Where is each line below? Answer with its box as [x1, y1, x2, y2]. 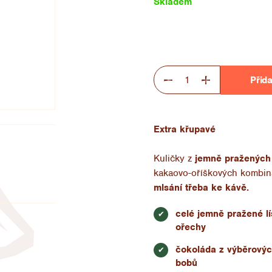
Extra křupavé [154, 123, 216, 135]
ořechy [175, 220, 206, 233]
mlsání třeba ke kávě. [154, 181, 250, 194]
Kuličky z [154, 152, 195, 165]
